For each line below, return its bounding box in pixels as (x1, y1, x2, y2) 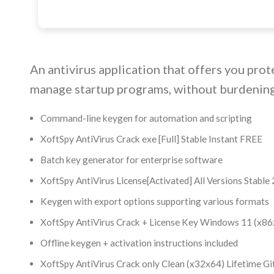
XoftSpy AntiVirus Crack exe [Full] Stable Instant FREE (40, 133, 262, 144)
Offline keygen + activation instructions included (40, 237, 238, 248)
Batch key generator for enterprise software (40, 154, 223, 165)
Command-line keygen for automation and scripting (40, 113, 252, 124)
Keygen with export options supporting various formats (40, 196, 269, 207)
